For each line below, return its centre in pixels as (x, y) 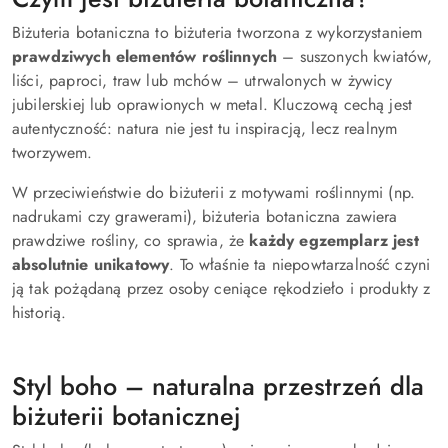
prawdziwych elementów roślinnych (145, 56)
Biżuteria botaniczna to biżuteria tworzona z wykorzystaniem (217, 32)
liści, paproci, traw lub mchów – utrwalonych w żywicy (202, 80)
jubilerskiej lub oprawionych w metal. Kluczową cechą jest (212, 104)
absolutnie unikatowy (91, 264)
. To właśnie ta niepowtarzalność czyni (300, 264)
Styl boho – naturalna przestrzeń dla (218, 386)
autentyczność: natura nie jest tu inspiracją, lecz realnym (205, 128)
